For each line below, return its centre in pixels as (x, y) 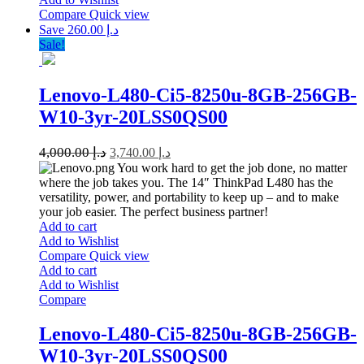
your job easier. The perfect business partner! (154, 212)
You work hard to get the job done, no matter (231, 168)
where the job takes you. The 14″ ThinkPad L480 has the (186, 183)
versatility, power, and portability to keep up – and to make (189, 197)
